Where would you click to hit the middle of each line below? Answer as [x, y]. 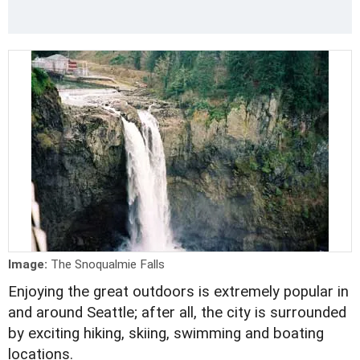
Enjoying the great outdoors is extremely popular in [178, 292]
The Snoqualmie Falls [108, 265]
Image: [29, 265]
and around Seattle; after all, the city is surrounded [177, 313]
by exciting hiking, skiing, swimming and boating [166, 334]
